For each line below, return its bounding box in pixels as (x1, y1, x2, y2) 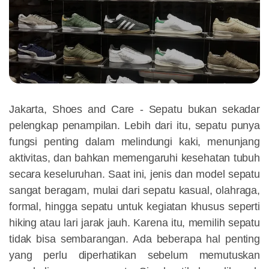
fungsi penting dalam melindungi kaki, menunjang (9, 136, 260, 148)
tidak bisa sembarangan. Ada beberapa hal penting (9, 233, 260, 246)
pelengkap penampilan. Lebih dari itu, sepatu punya (9, 119, 260, 132)
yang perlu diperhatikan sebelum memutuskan (9, 249, 260, 262)
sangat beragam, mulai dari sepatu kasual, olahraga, (9, 184, 260, 197)
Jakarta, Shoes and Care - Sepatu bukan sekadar (9, 103, 260, 116)
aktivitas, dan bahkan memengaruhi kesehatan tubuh (9, 152, 260, 165)
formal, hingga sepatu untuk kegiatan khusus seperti (9, 201, 260, 213)
